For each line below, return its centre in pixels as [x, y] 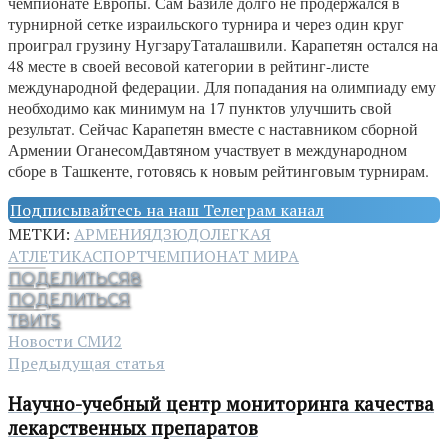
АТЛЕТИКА [50, 255]
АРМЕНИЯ [113, 233]
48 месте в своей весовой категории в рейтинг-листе [188, 65]
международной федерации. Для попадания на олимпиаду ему [222, 86]
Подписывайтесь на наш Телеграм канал [167, 209]
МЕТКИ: [41, 233]
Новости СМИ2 [65, 340]
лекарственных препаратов [133, 428]
